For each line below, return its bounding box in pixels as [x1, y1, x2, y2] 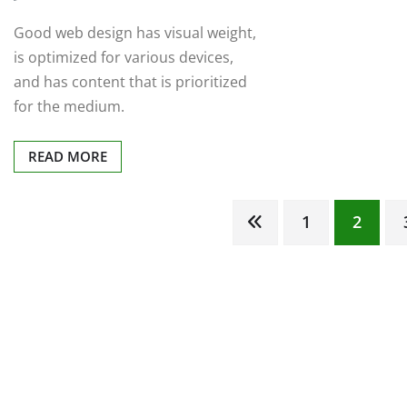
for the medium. [14, 96, 124, 117]
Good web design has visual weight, [14, 23, 256, 44]
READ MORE [28, 147, 107, 166]
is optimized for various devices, [14, 47, 233, 68]
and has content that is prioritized [14, 72, 247, 93]
